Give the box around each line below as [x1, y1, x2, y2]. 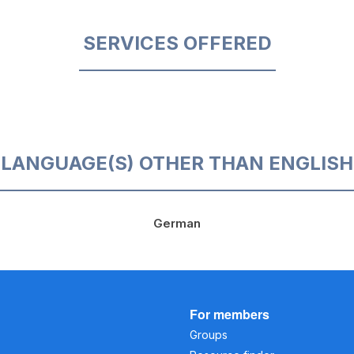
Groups [190, 327, 228, 341]
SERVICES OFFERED [82, 31, 272, 55]
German [153, 215, 201, 231]
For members [190, 304, 269, 323]
